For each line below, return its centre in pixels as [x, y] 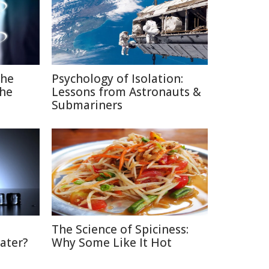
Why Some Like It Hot [112, 243]
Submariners [87, 105]
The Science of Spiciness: [120, 229]
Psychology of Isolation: [117, 79]
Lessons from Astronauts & [126, 92]
